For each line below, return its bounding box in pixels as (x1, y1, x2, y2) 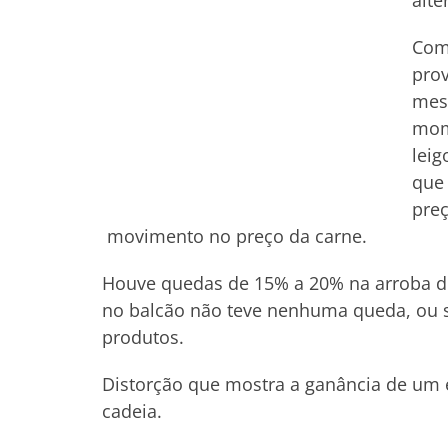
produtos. (102, 325, 184, 349)
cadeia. (102, 399, 162, 423)
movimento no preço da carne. (102, 224, 372, 248)
